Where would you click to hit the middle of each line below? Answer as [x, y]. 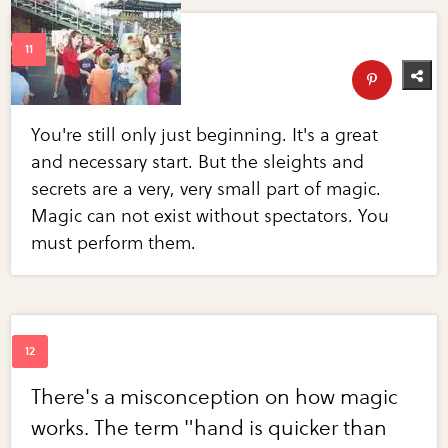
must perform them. [114, 243]
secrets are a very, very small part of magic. [206, 189]
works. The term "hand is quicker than [209, 429]
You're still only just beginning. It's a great [205, 135]
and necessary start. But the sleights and [198, 162]
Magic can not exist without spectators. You [210, 216]
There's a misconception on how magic [215, 398]
